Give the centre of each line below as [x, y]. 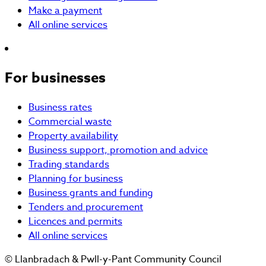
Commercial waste [70, 121]
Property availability [73, 136]
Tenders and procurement [86, 207]
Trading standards [69, 164]
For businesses [55, 78]
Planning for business [76, 178]
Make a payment [65, 11]
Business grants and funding [91, 193]
